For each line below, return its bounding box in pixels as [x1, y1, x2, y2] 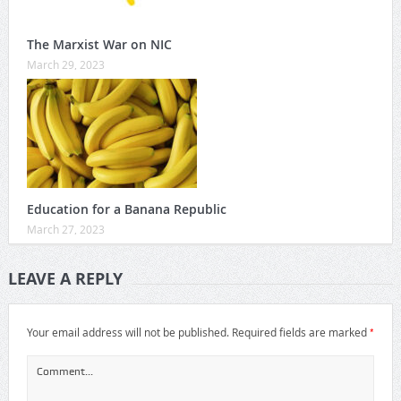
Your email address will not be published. [26, 325, 229, 340]
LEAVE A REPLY [7, 268, 123, 291]
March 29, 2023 [26, 57, 105, 73]
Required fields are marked [231, 325, 370, 340]
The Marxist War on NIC [26, 36, 172, 54]
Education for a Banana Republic [26, 200, 226, 218]
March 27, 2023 [26, 222, 105, 237]
